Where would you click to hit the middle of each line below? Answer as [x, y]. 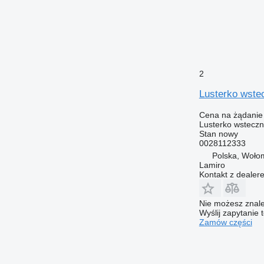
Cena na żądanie [231, 115]
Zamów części [225, 222]
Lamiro [212, 165]
